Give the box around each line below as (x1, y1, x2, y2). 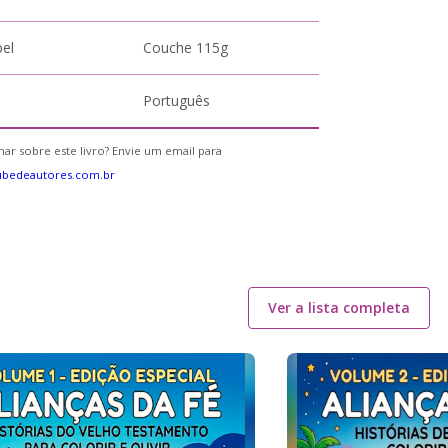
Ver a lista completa (267, 298, 410, 317)
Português (143, 91, 211, 110)
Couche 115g (143, 38, 229, 57)
